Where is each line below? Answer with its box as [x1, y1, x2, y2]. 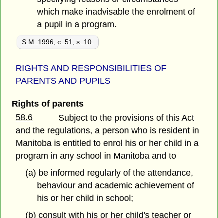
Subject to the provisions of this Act [58, 113, 195, 123]
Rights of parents [11, 99, 84, 109]
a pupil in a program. [37, 19, 117, 29]
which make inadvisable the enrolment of [37, 6, 196, 17]
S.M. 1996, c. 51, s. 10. [22, 37, 94, 46]
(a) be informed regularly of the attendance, [25, 168, 193, 178]
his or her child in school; [37, 193, 134, 203]
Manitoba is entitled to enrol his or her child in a [16, 138, 199, 148]
